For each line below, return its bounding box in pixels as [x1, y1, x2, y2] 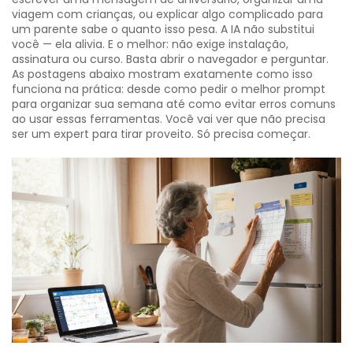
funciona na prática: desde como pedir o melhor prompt [12, 81, 325, 97]
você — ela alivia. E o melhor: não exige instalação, [12, 36, 288, 52]
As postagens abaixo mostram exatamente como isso [12, 66, 313, 82]
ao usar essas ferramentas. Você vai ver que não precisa [12, 111, 325, 127]
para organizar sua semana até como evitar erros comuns [12, 96, 336, 112]
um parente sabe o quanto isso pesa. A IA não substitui [12, 21, 314, 37]
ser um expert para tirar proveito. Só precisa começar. [12, 126, 310, 142]
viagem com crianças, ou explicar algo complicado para [12, 6, 323, 22]
